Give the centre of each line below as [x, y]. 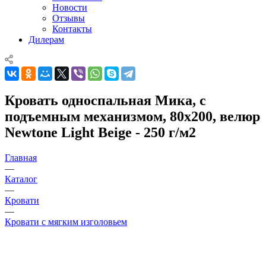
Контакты [72, 28]
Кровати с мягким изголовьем [66, 221]
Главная [21, 157]
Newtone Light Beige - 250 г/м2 [100, 132]
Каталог [21, 179]
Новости [70, 7]
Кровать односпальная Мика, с [105, 100]
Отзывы [69, 18]
